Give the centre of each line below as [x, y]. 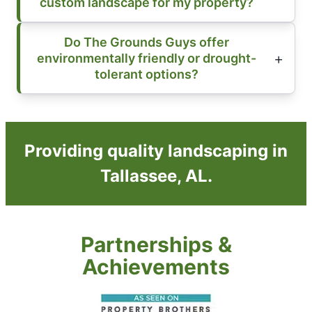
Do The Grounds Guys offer [146, 42]
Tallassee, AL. [156, 176]
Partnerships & [156, 245]
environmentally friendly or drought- [146, 58]
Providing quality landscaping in [156, 151]
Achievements [156, 267]
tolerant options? [146, 75]
